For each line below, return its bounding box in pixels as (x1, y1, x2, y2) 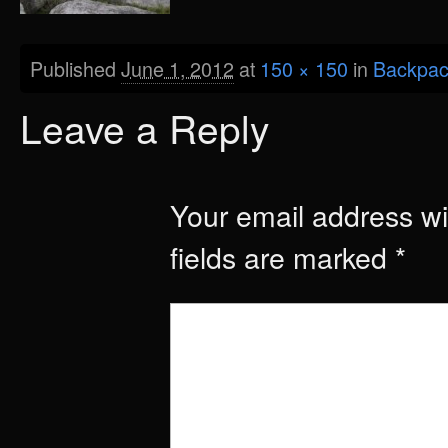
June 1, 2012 (121, 54, 234, 83)
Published (30, 54, 121, 83)
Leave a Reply (20, 99, 269, 155)
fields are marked (170, 236, 395, 277)
